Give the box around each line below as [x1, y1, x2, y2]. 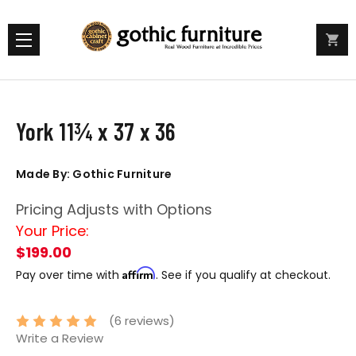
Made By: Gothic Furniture [16, 166, 172, 182]
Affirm [122, 266, 156, 280]
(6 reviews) [109, 312, 176, 330]
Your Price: [16, 221, 89, 241]
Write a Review [16, 330, 103, 347]
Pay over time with [16, 267, 122, 283]
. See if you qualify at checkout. [156, 267, 331, 283]
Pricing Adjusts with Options [16, 199, 212, 219]
